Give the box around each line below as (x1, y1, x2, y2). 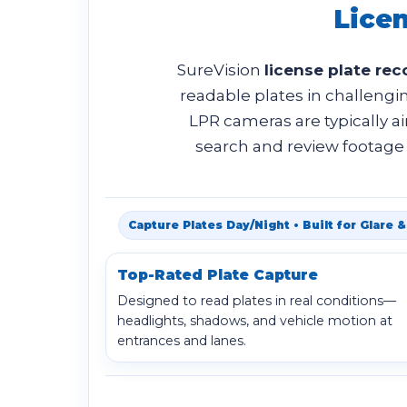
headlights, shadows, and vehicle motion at (117, 313, 392, 329)
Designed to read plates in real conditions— (117, 293, 396, 309)
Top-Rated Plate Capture (117, 266, 318, 283)
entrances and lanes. (117, 333, 246, 349)
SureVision (177, 61, 264, 79)
